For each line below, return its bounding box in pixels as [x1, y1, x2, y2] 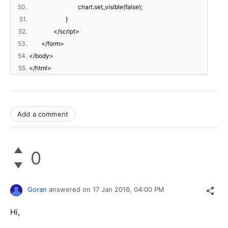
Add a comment [17, 110, 69, 119]
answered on [49, 185, 93, 194]
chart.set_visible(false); [78, 3, 142, 11]
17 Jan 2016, [93, 185, 134, 194]
